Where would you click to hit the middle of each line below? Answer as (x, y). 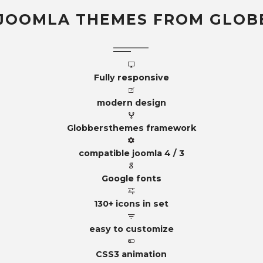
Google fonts (131, 178)
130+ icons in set (131, 204)
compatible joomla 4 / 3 (131, 153)
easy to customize (131, 229)
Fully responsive (131, 77)
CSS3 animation (131, 254)
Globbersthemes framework (131, 128)
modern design (131, 103)
